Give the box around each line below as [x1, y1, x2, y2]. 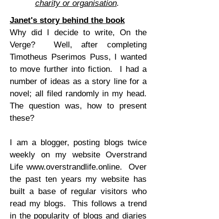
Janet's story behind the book [10, 16, 125, 25]
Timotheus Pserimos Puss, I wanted [10, 52, 147, 62]
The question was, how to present [10, 101, 147, 110]
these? [10, 113, 39, 123]
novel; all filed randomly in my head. [10, 89, 147, 98]
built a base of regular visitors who [10, 187, 147, 196]
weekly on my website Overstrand [10, 150, 147, 159]
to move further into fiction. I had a [10, 65, 147, 74]
